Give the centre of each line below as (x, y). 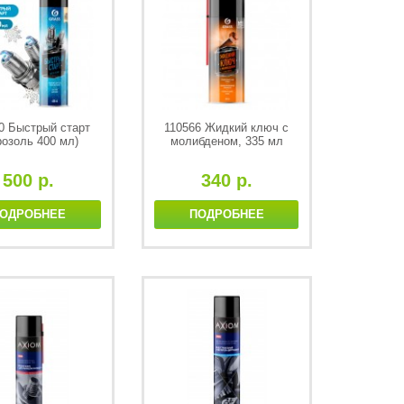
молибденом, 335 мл (226, 141)
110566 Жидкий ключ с (227, 128)
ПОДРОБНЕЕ (226, 214)
